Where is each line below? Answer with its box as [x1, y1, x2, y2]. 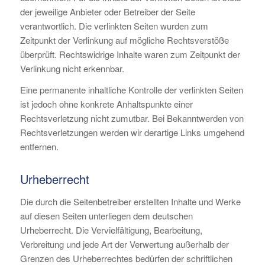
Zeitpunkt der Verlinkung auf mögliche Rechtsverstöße [20, 33, 229, 46]
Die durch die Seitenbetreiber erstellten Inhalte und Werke [20, 195, 241, 208]
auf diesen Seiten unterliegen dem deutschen [20, 209, 193, 222]
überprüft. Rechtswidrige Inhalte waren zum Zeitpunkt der [20, 47, 240, 60]
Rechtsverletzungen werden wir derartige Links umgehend [20, 126, 244, 139]
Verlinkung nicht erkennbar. [20, 62, 124, 75]
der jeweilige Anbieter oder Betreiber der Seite [20, 5, 195, 18]
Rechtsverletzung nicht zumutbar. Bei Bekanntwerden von [20, 112, 244, 125]
